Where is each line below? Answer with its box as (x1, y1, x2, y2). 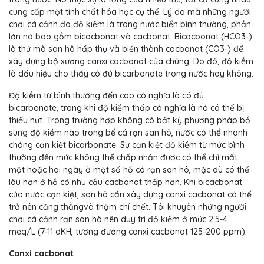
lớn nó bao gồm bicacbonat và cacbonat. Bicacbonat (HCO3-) (9, 31, 252, 42)
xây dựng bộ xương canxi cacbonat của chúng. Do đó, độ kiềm (9, 56, 253, 67)
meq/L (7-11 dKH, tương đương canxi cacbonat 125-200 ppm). (9, 226, 247, 237)
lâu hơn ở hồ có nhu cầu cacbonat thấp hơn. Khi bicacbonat (9, 177, 242, 188)
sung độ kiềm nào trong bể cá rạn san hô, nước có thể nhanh (9, 127, 247, 138)
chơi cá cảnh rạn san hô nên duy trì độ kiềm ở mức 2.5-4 (9, 214, 227, 225)
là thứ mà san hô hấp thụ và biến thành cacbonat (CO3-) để (9, 44, 243, 55)
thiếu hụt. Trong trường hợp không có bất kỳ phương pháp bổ (9, 115, 250, 126)
